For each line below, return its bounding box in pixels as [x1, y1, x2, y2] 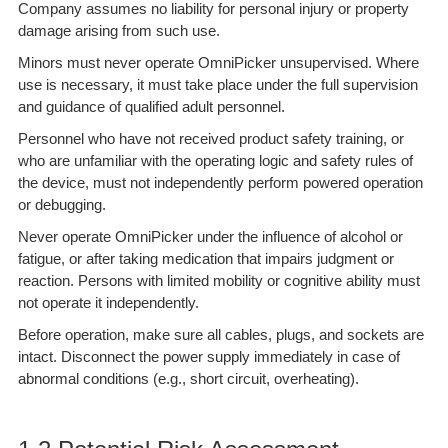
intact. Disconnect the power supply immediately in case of [17, 348, 400, 366]
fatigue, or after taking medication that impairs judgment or [17, 250, 394, 268]
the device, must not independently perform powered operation [17, 174, 423, 192]
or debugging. [17, 196, 106, 214]
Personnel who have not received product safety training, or [17, 130, 404, 148]
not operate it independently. [17, 294, 199, 312]
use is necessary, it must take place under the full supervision [17, 76, 418, 94]
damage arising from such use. [17, 22, 220, 40]
